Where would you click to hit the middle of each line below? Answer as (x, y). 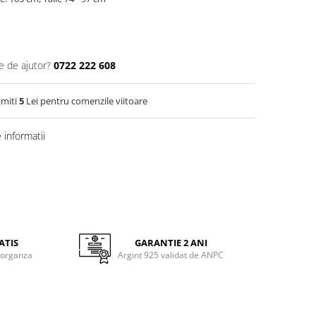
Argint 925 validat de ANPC (171, 255)
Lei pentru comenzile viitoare (86, 101)
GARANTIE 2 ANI (171, 243)
